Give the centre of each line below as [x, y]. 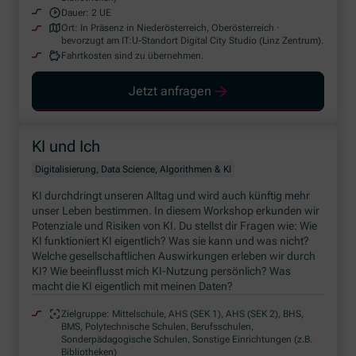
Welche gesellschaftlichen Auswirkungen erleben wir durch [174, 255]
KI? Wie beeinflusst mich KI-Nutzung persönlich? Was [162, 271]
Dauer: [75, 12]
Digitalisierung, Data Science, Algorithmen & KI [133, 169]
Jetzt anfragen [170, 91]
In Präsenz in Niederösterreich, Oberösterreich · [180, 27]
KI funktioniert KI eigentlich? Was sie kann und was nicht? [171, 240]
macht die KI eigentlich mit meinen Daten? [133, 286]
